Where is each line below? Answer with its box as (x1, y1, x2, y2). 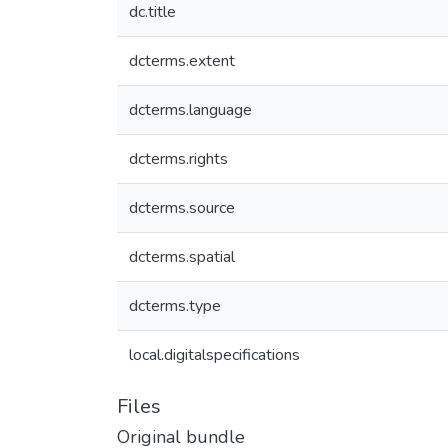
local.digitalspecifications (129, 344, 300, 366)
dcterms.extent (129, 50, 235, 72)
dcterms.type (129, 295, 221, 317)
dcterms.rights (129, 148, 228, 170)
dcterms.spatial (129, 246, 235, 268)
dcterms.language (129, 99, 252, 121)
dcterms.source (129, 197, 235, 219)
